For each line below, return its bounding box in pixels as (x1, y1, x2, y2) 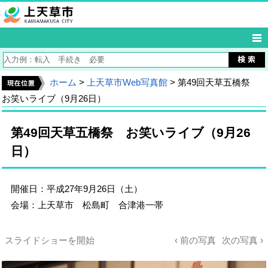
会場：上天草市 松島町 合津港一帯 (11, 200, 163, 210)
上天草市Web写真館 (87, 77, 167, 87)
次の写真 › (222, 235, 263, 245)
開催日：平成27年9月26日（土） (11, 184, 142, 194)
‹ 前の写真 (175, 235, 216, 245)
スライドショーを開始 (5, 235, 95, 245)
